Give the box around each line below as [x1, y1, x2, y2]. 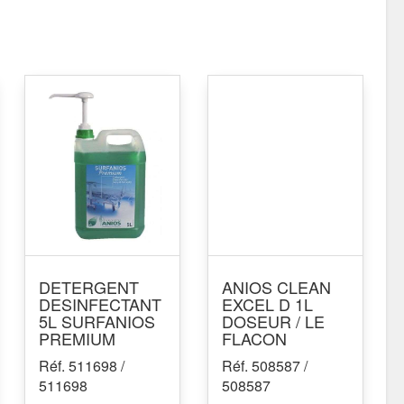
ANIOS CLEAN [222, 275, 332, 298]
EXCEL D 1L [222, 292, 314, 316]
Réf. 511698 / [39, 355, 125, 376]
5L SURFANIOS [39, 309, 156, 333]
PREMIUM [39, 326, 116, 350]
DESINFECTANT [39, 292, 162, 316]
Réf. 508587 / [222, 355, 308, 376]
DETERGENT [39, 275, 140, 298]
